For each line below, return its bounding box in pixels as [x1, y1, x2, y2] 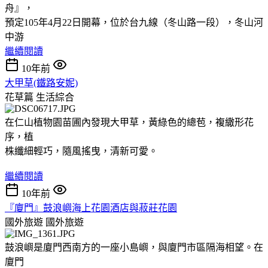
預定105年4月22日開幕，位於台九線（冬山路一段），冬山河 [5, 17, 263, 28]
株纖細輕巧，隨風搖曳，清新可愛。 [5, 145, 158, 156]
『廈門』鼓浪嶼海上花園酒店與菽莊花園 [5, 202, 177, 213]
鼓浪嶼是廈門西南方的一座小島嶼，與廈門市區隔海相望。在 [5, 242, 263, 252]
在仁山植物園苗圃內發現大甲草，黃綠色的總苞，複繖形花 [5, 117, 254, 127]
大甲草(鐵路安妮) [5, 77, 78, 88]
